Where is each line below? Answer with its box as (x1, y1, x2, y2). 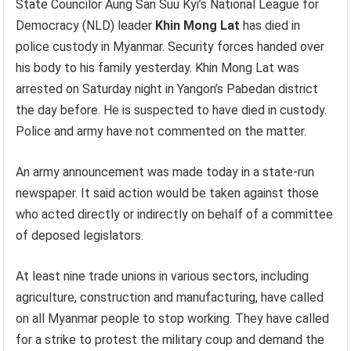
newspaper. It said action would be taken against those (16, 186, 320, 201)
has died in (240, 18, 301, 33)
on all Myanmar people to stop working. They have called (16, 311, 330, 326)
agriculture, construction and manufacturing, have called (16, 290, 324, 305)
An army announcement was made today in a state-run (16, 165, 315, 179)
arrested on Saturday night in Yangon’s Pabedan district (16, 81, 319, 96)
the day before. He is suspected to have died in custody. (16, 103, 327, 118)
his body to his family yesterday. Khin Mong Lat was (16, 60, 300, 75)
